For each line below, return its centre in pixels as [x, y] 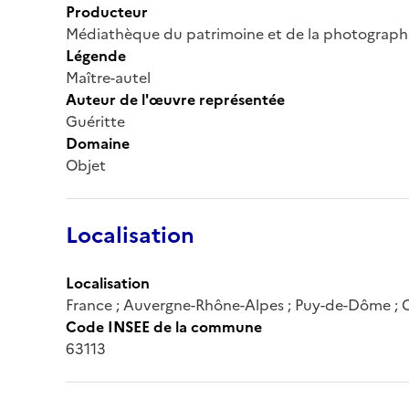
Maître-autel [108, 77]
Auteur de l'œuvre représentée [175, 99]
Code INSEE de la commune [164, 326]
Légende [96, 55]
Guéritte [95, 121]
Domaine [98, 143]
